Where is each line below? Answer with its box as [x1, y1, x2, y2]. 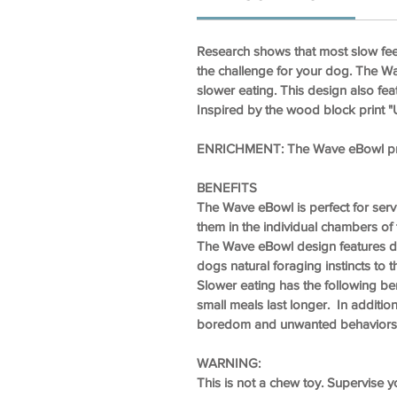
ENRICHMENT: [197, 141, 284, 157]
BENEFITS [197, 180, 257, 196]
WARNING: [197, 355, 261, 371]
